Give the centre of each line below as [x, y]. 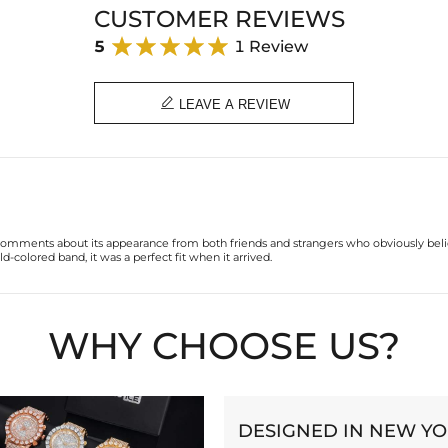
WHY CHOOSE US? [224, 345]
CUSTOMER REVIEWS [219, 18]
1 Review [271, 46]
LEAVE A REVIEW [232, 104]
